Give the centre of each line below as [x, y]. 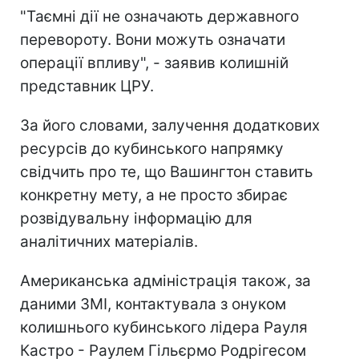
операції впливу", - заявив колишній [154, 63]
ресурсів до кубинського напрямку [152, 148]
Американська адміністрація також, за [165, 280]
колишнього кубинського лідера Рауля [164, 327]
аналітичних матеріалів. [109, 241]
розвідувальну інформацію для [136, 218]
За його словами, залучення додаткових [170, 125]
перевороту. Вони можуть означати [153, 39]
